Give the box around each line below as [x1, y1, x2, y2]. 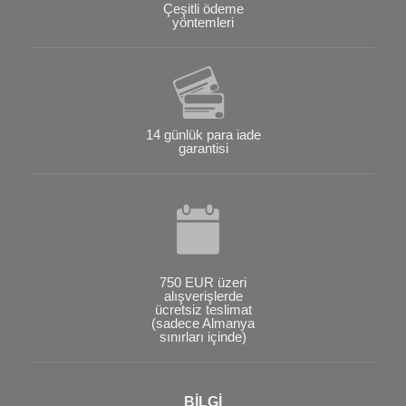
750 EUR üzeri [159, 274, 246, 290]
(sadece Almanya [151, 314, 255, 331]
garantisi [178, 140, 228, 156]
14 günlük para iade [145, 126, 261, 142]
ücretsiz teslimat [154, 301, 252, 317]
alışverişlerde [163, 287, 243, 304]
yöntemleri [172, 14, 234, 30]
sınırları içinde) [159, 328, 246, 344]
